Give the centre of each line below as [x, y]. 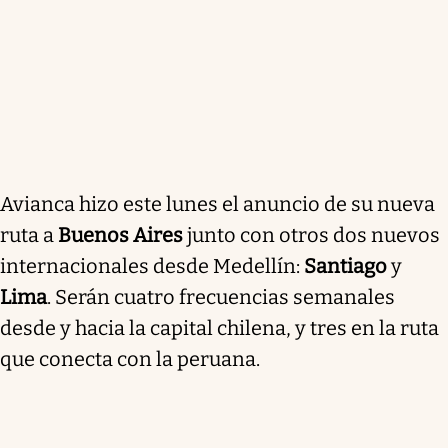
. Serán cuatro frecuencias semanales [221, 296]
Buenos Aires [122, 234]
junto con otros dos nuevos [313, 234]
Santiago [347, 265]
